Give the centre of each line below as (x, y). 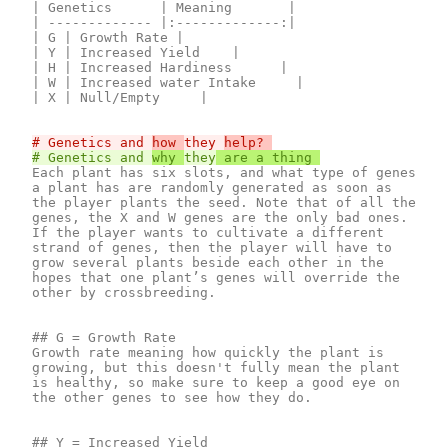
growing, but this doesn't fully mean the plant (216, 367)
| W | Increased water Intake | (168, 82)
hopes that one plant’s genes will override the (216, 277)
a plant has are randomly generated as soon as (212, 187)
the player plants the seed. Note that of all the (224, 202)
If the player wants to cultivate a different (208, 232)
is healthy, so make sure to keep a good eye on (216, 382)
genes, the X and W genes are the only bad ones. (220, 217)
